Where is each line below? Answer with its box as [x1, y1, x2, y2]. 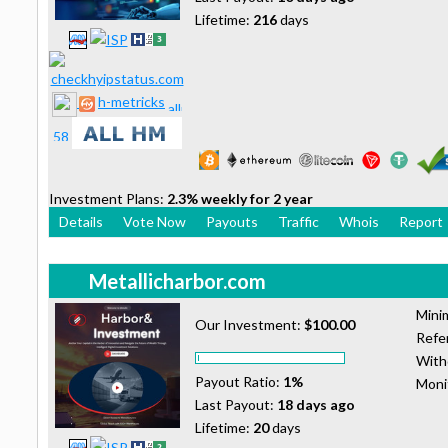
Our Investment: [195, 315, 304, 333]
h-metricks [98, 93, 165, 111]
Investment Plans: [49, 189, 167, 207]
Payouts [206, 212, 258, 230]
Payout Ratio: [195, 372, 283, 390]
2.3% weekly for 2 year [167, 189, 313, 207]
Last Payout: [195, 395, 277, 413]
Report [399, 212, 443, 230]
